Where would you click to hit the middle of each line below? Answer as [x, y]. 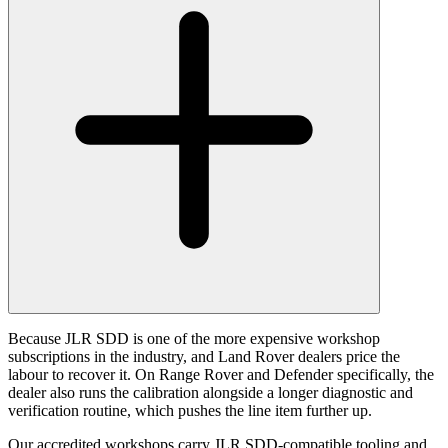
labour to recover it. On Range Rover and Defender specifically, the [221, 375]
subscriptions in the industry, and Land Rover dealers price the [204, 357]
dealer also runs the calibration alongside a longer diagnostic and [210, 393]
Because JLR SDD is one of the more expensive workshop [194, 339]
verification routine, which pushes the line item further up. [190, 411]
